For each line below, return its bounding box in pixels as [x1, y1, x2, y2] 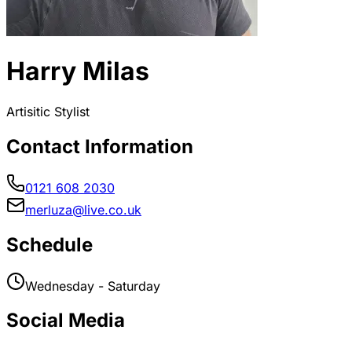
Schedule [6, 233, 93, 256]
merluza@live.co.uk [25, 201, 141, 218]
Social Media [6, 309, 125, 332]
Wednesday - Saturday [25, 277, 160, 294]
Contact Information [6, 134, 193, 158]
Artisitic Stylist [6, 103, 90, 119]
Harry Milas [6, 56, 149, 87]
